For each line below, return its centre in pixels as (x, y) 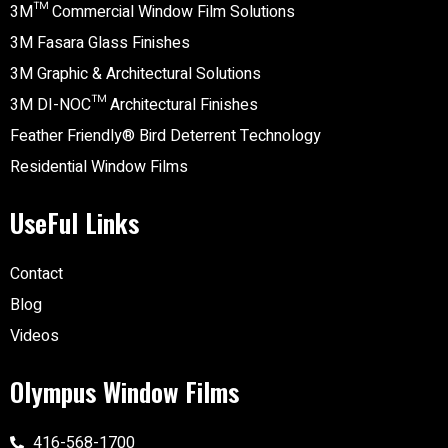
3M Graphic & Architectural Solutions (135, 74)
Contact (36, 274)
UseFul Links (74, 223)
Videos (34, 336)
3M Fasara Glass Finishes (100, 43)
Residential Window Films (99, 167)
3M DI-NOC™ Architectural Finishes (134, 105)
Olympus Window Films (124, 392)
